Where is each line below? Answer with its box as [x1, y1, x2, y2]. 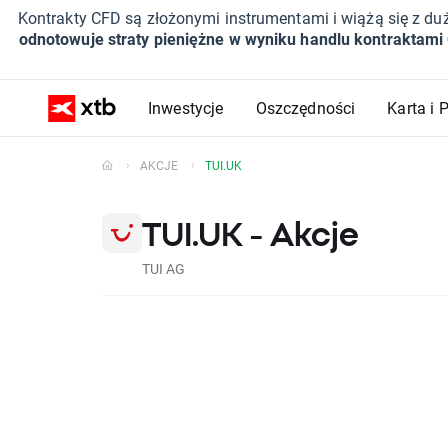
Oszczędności [255, 97, 356, 118]
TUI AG [142, 259, 185, 278]
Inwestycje [148, 97, 224, 118]
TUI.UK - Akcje [142, 216, 359, 252]
